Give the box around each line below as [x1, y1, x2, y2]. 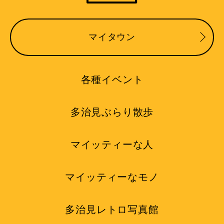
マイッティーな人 [70, 138, 154, 150]
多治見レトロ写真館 [65, 203, 159, 215]
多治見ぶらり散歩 [70, 106, 154, 117]
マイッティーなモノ [65, 171, 159, 182]
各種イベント [80, 73, 143, 85]
